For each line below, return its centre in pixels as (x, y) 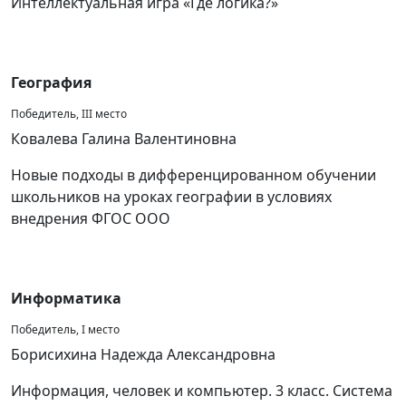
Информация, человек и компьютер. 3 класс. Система (202, 391)
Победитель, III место (69, 114)
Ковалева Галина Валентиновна (124, 139)
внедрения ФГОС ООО (91, 218)
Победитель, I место (65, 329)
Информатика (66, 298)
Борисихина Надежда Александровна (143, 354)
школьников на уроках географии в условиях (171, 197)
